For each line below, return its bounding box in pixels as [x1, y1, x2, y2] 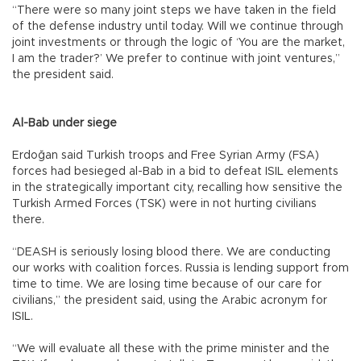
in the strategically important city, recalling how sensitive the [12, 181, 342, 193]
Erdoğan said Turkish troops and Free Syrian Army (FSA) [12, 149, 319, 161]
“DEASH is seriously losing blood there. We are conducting [12, 246, 330, 258]
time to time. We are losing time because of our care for [12, 278, 322, 290]
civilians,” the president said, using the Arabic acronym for [12, 294, 327, 306]
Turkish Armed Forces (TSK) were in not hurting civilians [12, 197, 317, 210]
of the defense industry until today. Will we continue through [12, 20, 343, 32]
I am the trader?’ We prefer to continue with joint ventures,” [12, 52, 340, 64]
